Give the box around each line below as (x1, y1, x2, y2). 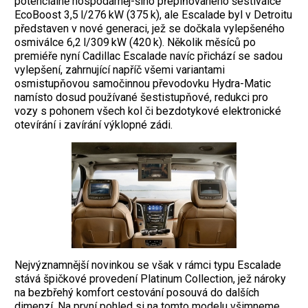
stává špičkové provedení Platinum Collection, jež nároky (14, 272, 286, 285)
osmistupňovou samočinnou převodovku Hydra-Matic (14, 76, 271, 90)
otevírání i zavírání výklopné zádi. (14, 118, 173, 131)
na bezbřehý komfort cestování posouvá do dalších (14, 285, 259, 299)
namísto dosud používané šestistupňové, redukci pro (14, 90, 268, 104)
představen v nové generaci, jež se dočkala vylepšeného (14, 21, 285, 35)
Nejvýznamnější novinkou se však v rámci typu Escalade (14, 258, 281, 272)
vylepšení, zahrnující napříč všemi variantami (14, 63, 225, 76)
